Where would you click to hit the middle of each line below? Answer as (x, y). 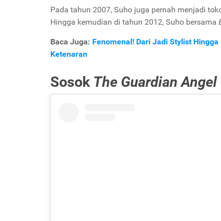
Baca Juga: (70, 42)
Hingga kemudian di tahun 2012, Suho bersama (134, 22)
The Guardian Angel (155, 82)
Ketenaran (69, 54)
